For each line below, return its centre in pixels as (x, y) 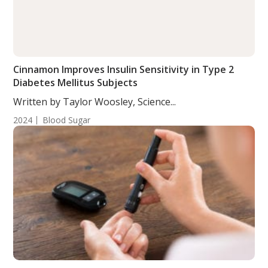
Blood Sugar (67, 120)
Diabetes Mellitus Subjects (76, 83)
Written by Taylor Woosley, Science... (95, 102)
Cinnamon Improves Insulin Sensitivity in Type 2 (124, 69)
